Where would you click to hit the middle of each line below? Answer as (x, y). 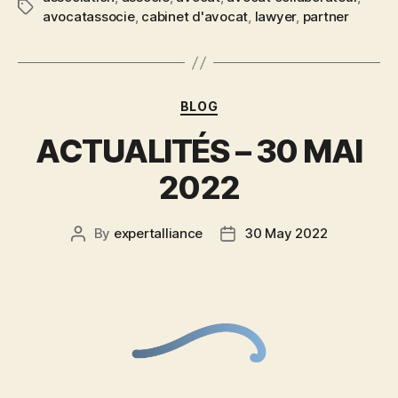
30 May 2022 (286, 233)
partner (326, 17)
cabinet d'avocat (195, 17)
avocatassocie (89, 17)
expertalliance (158, 233)
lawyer (275, 17)
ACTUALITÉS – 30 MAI (199, 151)
